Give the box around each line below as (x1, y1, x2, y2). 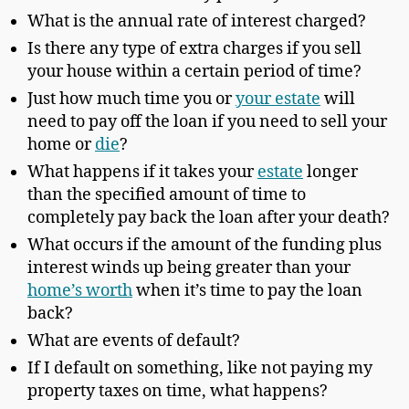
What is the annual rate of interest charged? (27, 10, 366, 32)
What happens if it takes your (27, 161, 257, 183)
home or (27, 133, 95, 155)
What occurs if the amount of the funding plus (27, 234, 382, 256)
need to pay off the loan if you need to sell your (27, 110, 387, 132)
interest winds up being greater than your (27, 257, 351, 278)
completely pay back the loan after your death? (27, 206, 390, 228)
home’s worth (27, 279, 132, 301)
